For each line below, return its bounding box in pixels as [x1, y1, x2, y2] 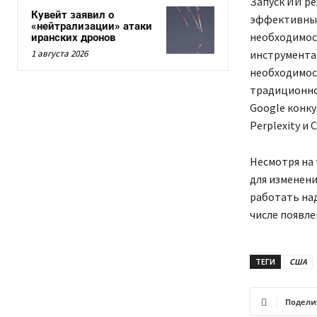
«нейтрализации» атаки [31, 20, 152, 33]
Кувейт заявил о [31, 8, 114, 22]
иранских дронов [31, 31, 115, 45]
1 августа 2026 [31, 47, 88, 60]
